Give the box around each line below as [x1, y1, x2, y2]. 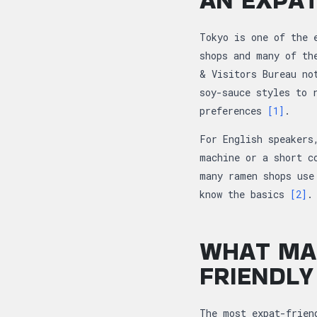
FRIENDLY [200, 257, 313, 294]
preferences [200, 103, 267, 117]
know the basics [200, 187, 290, 201]
